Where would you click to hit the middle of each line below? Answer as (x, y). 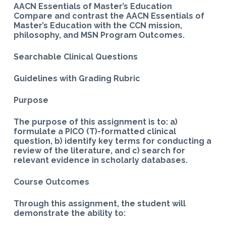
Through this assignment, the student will (99, 204)
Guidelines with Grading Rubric (77, 79)
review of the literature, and (73, 151)
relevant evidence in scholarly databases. (100, 160)
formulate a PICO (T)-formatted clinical (95, 132)
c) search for (158, 151)
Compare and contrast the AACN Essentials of (109, 16)
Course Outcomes (51, 182)
